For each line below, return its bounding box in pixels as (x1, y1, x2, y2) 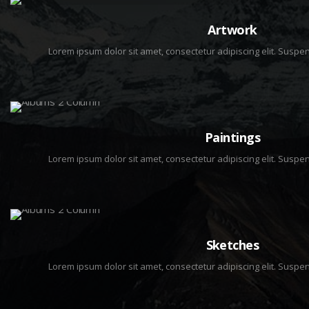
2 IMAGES (212, 218, 252, 229)
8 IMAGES (212, 3, 252, 14)
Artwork (208, 21, 257, 38)
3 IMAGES (212, 110, 252, 121)
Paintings (204, 129, 260, 146)
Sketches (206, 237, 259, 253)
